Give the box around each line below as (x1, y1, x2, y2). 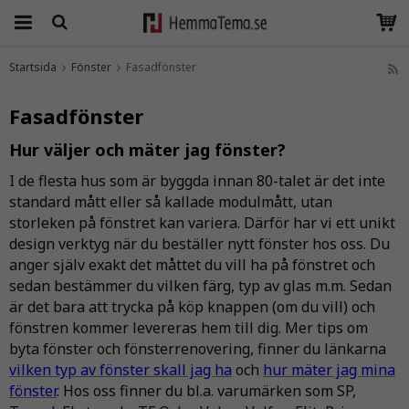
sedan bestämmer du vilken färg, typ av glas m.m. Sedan (9, 276, 392, 296)
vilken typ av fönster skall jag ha (9, 360, 232, 380)
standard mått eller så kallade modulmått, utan (9, 192, 332, 212)
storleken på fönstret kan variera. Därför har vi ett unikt (9, 213, 395, 233)
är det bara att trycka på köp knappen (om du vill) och (9, 297, 375, 317)
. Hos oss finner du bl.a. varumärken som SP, (57, 381, 356, 401)
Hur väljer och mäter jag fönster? (9, 139, 286, 161)
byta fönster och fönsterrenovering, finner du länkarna (9, 339, 386, 359)
